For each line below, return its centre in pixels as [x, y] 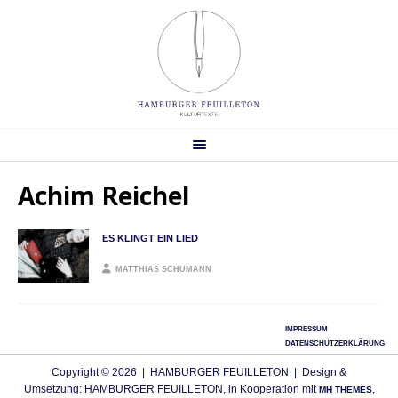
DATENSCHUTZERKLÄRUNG [335, 343]
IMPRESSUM [306, 329]
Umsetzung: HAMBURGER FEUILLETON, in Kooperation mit [171, 389]
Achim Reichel [103, 195]
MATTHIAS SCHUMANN [163, 269]
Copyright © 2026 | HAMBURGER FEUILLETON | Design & [199, 372]
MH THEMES [345, 389]
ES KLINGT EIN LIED [150, 238]
